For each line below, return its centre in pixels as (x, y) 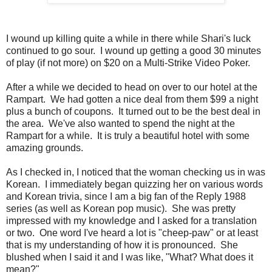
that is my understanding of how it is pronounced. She (122, 245)
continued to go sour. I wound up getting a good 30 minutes (134, 50)
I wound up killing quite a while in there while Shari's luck (128, 38)
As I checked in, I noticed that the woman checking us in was (136, 172)
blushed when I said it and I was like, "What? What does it (130, 257)
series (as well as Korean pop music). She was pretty (121, 208)
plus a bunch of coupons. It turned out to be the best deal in (133, 111)
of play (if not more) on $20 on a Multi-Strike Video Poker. (131, 63)
